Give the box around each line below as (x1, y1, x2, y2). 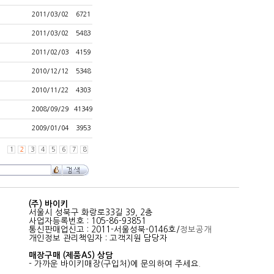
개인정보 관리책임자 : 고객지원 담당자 (29, 234, 168, 242)
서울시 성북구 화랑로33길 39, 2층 (29, 209, 153, 217)
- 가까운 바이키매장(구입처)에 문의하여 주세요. (29, 260, 201, 268)
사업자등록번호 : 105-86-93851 (29, 217, 146, 225)
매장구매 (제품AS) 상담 (29, 251, 113, 259)
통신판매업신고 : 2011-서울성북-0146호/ (29, 226, 180, 234)
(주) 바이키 (29, 200, 68, 208)
